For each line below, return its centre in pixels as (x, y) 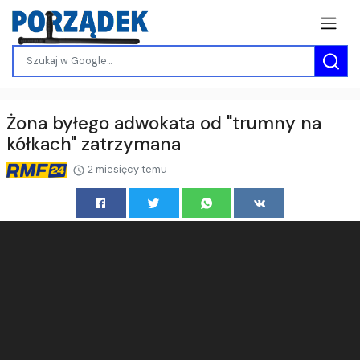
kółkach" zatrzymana (94, 144)
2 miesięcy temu (127, 169)
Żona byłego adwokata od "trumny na (164, 123)
